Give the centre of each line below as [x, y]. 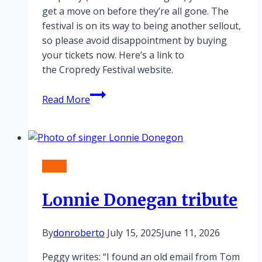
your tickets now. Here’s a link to [113, 55]
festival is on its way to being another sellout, [142, 26]
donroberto [79, 232]
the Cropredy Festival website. [109, 70]
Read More [66, 100]
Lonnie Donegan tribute [140, 200]
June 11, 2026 [191, 232]
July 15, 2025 [134, 232]
